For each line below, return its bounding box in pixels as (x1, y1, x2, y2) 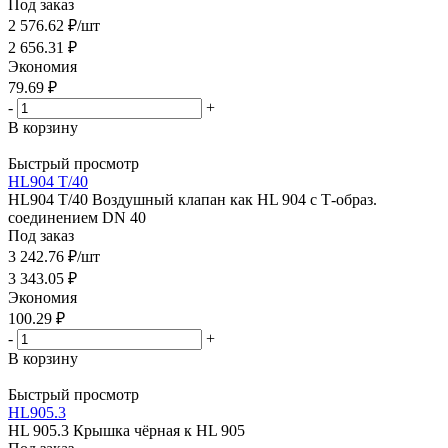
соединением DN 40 (8, 208, 146, 226)
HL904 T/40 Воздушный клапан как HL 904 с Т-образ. (8, 190, 377, 208)
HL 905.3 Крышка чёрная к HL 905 (8, 421, 245, 439)
